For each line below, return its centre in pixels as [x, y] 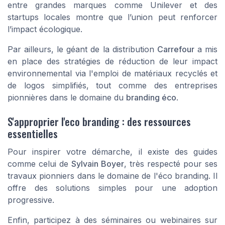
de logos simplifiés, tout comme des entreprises [113, 86]
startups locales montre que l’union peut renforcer [113, 17]
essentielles [33, 134]
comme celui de [39, 164]
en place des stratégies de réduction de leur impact [113, 62]
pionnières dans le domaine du [67, 98]
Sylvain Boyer [98, 164]
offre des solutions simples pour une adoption [113, 188]
